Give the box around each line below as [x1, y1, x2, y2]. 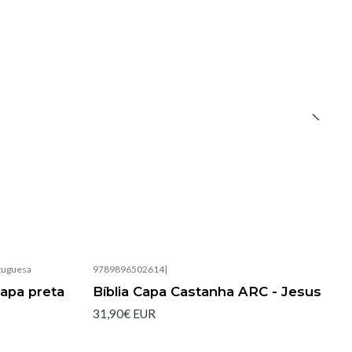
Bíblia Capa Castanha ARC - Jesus [93, 283, 321, 299]
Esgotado [110, 277, 147, 288]
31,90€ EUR [93, 306, 156, 321]
